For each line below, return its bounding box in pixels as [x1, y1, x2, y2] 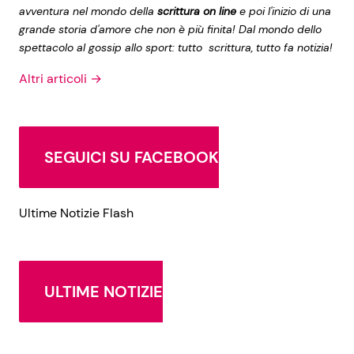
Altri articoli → [19, 70, 102, 87]
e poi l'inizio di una [236, 4, 331, 18]
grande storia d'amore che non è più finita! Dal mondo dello [19, 22, 322, 36]
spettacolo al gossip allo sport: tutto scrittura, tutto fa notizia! [19, 40, 333, 55]
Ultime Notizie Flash [19, 205, 134, 221]
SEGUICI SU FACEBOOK [44, 147, 219, 168]
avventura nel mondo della [19, 4, 154, 18]
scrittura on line [154, 4, 236, 18]
